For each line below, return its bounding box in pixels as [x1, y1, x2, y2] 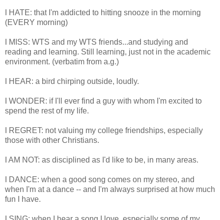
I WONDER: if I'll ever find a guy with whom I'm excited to [5, 96, 202, 105]
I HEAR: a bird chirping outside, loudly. [5, 77, 139, 85]
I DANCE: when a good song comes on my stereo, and [5, 175, 194, 184]
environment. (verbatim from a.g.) [5, 57, 119, 66]
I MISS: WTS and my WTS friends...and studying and [5, 37, 188, 46]
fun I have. [5, 194, 41, 203]
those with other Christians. [5, 136, 99, 144]
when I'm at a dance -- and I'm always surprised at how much [5, 185, 215, 193]
